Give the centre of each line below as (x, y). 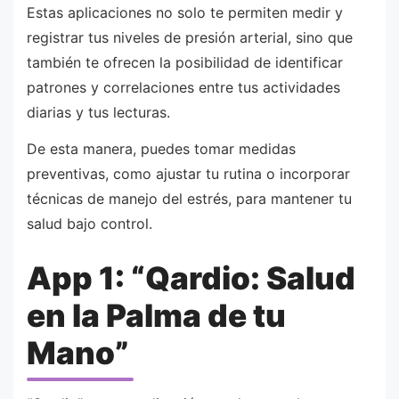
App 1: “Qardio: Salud (191, 277)
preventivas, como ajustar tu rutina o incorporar (188, 174)
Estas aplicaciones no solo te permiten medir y (185, 12)
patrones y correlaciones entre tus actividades (183, 87)
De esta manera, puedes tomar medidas (161, 149)
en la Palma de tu (156, 315)
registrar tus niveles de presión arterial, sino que (190, 37)
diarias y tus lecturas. (98, 112)
